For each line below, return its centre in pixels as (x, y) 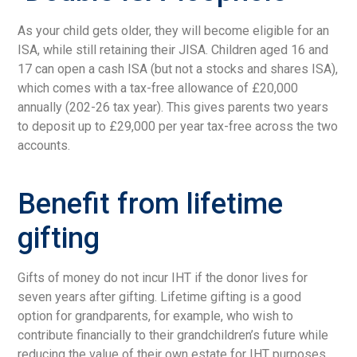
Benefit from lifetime (151, 204)
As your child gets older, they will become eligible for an (174, 30)
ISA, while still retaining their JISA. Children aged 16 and (173, 49)
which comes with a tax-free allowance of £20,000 (158, 88)
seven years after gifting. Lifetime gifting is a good (160, 296)
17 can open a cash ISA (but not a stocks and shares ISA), (178, 69)
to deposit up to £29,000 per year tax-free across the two (178, 126)
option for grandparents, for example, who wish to (156, 316)
